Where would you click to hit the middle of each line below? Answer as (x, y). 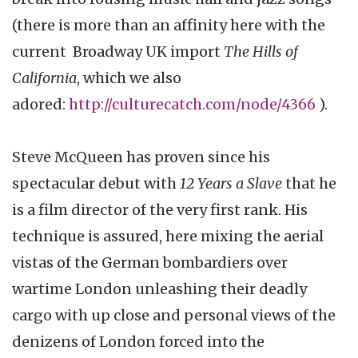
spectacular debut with (96, 184)
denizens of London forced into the (138, 342)
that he (309, 184)
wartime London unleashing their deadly (159, 289)
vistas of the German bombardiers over (150, 263)
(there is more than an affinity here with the (169, 26)
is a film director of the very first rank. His (160, 210)
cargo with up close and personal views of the (174, 316)
